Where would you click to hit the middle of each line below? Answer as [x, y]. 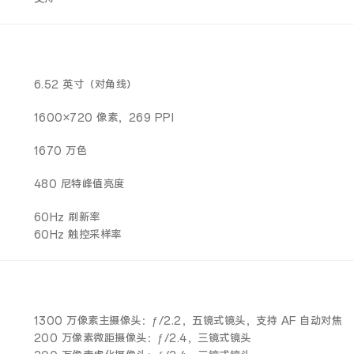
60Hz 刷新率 [67, 218]
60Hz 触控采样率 [77, 235]
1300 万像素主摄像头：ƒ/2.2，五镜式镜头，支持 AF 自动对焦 [188, 321]
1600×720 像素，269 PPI [104, 118]
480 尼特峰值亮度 [79, 185]
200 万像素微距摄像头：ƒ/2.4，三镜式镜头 [142, 339]
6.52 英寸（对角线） [85, 85]
